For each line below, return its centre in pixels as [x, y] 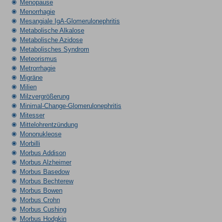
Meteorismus [38, 59]
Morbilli [30, 143]
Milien [28, 87]
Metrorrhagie [37, 68]
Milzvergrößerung [44, 96]
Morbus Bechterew [46, 181]
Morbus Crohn [40, 200]
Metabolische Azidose [51, 40]
